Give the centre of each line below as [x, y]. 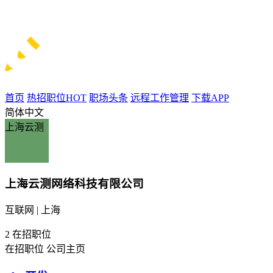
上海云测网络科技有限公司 [74, 183]
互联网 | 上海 [33, 210]
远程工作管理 [160, 97]
